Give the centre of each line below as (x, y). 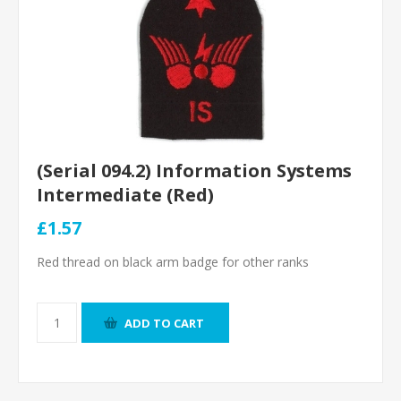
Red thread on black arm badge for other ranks (173, 262)
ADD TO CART (164, 323)
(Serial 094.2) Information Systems (194, 171)
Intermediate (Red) (125, 195)
